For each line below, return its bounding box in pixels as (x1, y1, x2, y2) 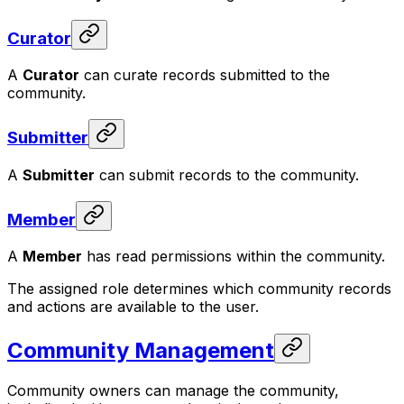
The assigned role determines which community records (7, 280, 391, 298)
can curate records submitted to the (79, 66, 330, 85)
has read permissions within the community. (82, 247, 385, 266)
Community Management (7, 337, 274, 364)
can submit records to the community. (95, 165, 359, 184)
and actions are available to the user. (7, 298, 259, 317)
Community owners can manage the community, (7, 381, 339, 400)
